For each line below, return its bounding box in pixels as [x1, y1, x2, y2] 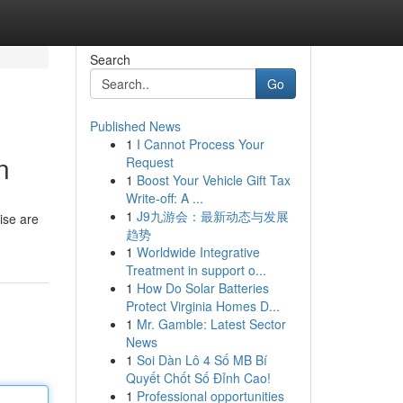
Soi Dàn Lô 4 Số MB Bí [136, 351, 267, 369]
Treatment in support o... [125, 261, 266, 279]
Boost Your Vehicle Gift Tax [136, 171, 291, 189]
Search [89, 50, 130, 68]
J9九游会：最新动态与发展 [136, 207, 289, 225]
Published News [89, 117, 181, 135]
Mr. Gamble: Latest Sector [136, 315, 286, 333]
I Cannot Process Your [136, 135, 264, 153]
